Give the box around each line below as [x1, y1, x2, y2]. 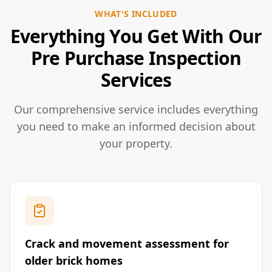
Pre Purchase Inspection [30, 46, 242, 70]
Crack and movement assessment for [25, 236, 229, 251]
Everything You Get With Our [10, 24, 262, 49]
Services [100, 67, 172, 92]
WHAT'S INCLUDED [95, 8, 177, 19]
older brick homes [25, 253, 123, 268]
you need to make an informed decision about [16, 119, 256, 134]
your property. [100, 136, 172, 151]
